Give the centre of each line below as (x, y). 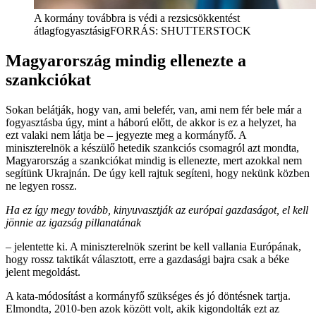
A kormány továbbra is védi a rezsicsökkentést (137, 18)
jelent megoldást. (43, 272)
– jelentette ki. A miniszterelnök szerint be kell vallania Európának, (153, 247)
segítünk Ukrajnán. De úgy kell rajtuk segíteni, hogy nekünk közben (158, 174)
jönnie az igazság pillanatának (73, 223)
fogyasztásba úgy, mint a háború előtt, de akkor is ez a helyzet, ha (151, 123)
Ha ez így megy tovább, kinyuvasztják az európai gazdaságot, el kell (157, 210)
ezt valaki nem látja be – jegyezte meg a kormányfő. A (126, 135)
